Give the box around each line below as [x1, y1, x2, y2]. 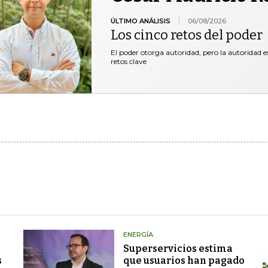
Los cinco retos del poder [110, 26, 263, 43]
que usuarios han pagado [123, 254, 245, 266]
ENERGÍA [123, 230, 153, 239]
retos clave [110, 56, 147, 66]
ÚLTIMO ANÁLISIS [110, 16, 170, 25]
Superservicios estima [123, 242, 233, 254]
